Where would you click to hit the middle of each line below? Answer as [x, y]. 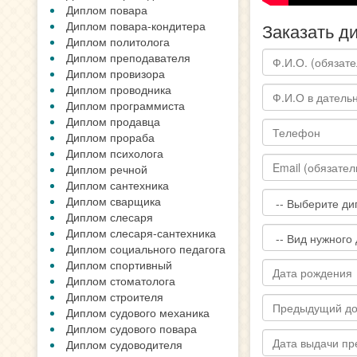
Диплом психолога [115, 153]
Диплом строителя [115, 296]
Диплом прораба [110, 137]
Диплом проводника [119, 89]
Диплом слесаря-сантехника [141, 233]
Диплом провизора [116, 73]
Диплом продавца [113, 121]
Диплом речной [107, 169]
